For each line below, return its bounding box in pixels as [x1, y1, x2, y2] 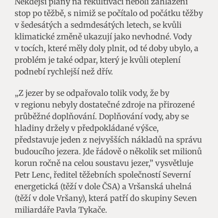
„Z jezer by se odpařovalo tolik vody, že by [15, 88, 169, 98]
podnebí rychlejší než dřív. [15, 66, 113, 76]
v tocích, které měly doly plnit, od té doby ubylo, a [15, 43, 199, 53]
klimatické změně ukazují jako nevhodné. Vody [15, 31, 192, 41]
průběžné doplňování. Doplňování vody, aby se [15, 111, 189, 121]
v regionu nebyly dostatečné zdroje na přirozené [15, 99, 195, 109]
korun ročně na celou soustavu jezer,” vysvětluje [15, 158, 193, 168]
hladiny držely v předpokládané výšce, [15, 123, 159, 133]
